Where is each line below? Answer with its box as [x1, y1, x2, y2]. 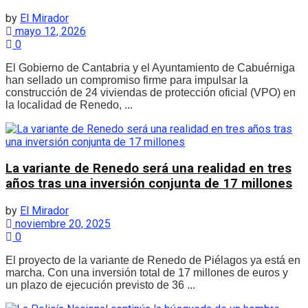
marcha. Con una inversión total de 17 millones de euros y [5, 266, 288, 278]
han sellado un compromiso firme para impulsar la [5, 74, 248, 86]
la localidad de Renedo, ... [5, 98, 133, 111]
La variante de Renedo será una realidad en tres [5, 161, 291, 177]
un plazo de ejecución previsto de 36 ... [5, 278, 195, 291]
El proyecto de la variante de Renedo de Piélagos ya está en [5, 254, 300, 266]
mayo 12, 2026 [12, 24, 86, 38]
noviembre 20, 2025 [12, 217, 111, 230]
